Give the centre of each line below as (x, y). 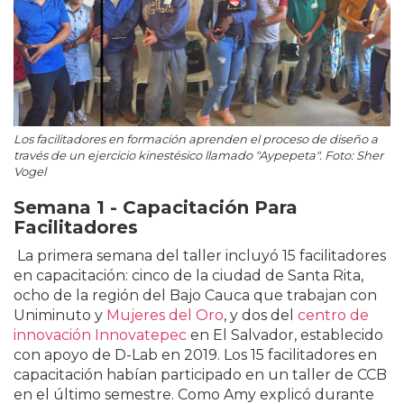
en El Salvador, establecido (285, 335)
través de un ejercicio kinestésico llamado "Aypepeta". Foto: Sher (198, 156)
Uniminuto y (60, 316)
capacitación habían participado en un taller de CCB (200, 375)
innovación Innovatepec (100, 335)
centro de (333, 316)
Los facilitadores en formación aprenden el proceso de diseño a (196, 139)
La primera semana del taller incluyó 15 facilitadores (200, 256)
